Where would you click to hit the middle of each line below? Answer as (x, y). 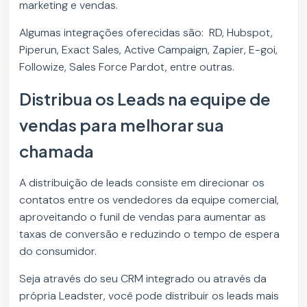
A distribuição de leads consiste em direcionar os (142, 182)
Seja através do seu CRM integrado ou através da (143, 278)
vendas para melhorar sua (122, 124)
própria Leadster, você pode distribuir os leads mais (149, 295)
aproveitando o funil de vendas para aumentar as (143, 217)
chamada (57, 150)
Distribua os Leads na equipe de (145, 98)
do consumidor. (58, 251)
